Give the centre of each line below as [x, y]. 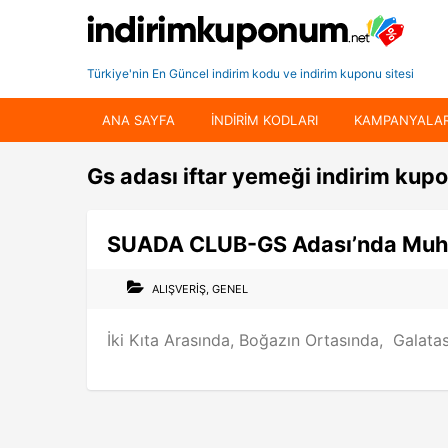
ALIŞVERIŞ [179, 288]
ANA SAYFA [138, 120]
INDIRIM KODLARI [264, 120]
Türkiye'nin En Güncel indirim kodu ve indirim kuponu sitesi [250, 73]
